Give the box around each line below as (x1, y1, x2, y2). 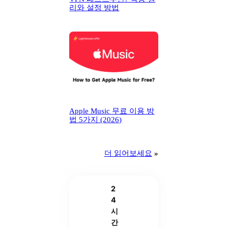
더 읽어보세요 (104, 149, 152, 158)
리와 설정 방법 (69, 3, 120, 12)
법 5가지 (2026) (69, 116, 122, 124)
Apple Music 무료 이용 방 (69, 107, 155, 116)
